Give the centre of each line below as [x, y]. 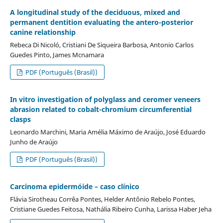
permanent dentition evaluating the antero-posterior [101, 22]
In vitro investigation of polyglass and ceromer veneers [105, 99]
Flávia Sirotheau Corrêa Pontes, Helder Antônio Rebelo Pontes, [102, 199]
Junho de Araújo [34, 142]
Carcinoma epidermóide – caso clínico [74, 186]
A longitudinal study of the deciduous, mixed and [95, 12]
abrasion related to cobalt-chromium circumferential [101, 109]
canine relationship [43, 32]
